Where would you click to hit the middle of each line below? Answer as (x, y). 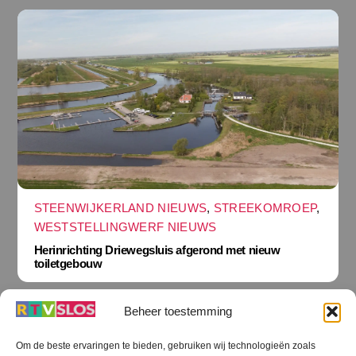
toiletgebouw (68, 263)
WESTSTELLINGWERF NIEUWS (125, 227)
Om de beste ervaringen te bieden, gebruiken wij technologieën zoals (166, 346)
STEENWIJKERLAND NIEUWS (120, 208)
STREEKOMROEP (265, 208)
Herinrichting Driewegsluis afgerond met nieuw (157, 250)
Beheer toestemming (178, 311)
